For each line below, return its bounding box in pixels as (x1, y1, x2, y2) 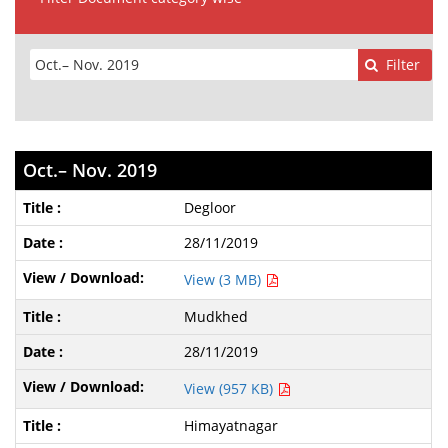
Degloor (183, 197, 236, 217)
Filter (386, 55, 421, 75)
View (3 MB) (183, 269, 265, 289)
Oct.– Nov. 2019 (23, 157, 158, 182)
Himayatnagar (183, 415, 278, 435)
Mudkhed (183, 306, 248, 326)
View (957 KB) (183, 378, 277, 398)
